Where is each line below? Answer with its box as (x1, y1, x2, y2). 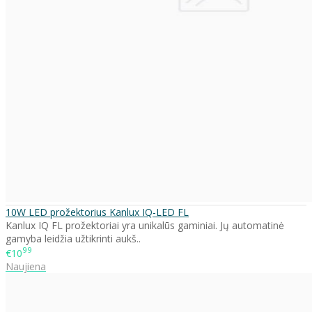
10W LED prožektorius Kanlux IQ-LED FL (6, 205, 189, 219)
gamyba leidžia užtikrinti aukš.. (6, 231, 141, 245)
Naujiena (6, 260, 46, 274)
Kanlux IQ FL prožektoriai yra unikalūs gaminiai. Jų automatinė (6, 218, 284, 232)
